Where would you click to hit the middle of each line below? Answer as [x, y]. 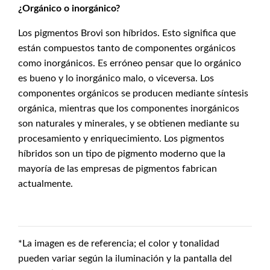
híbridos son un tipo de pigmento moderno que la [122, 154]
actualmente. [46, 184]
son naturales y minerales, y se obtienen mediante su [129, 124]
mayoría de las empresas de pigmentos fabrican [118, 169]
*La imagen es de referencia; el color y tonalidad [119, 243]
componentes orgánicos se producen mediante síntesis [133, 93]
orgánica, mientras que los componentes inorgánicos [129, 108]
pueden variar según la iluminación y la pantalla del [125, 259]
